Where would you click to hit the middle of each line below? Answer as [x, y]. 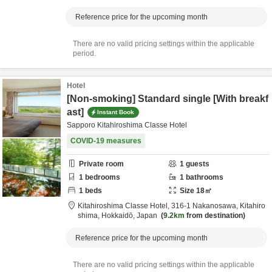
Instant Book [116, 112]
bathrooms [204, 177]
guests [197, 164]
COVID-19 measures [106, 141]
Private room [101, 164]
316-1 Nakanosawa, [206, 206]
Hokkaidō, [119, 216]
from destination [214, 216]
